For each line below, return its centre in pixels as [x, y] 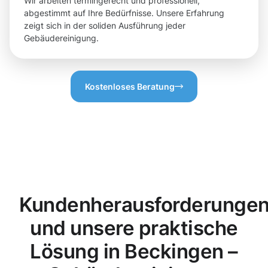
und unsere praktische [134, 228]
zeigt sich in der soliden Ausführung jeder [105, 26]
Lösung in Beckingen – [134, 252]
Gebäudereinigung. [61, 38]
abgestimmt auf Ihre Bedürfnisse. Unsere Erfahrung [124, 13]
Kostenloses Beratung [130, 87]
